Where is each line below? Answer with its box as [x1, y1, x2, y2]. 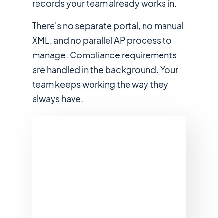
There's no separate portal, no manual [32, 20, 183, 31]
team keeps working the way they [32, 78, 168, 90]
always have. [32, 93, 83, 104]
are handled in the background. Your [32, 64, 178, 75]
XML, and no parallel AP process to [32, 35, 172, 46]
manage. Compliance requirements [32, 49, 177, 60]
